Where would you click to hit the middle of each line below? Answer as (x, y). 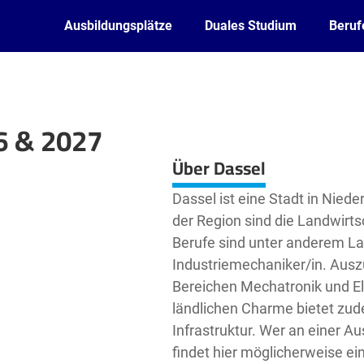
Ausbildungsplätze (118, 26)
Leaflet (21, 151)
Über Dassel (219, 168)
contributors (143, 151)
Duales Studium (251, 26)
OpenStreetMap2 (84, 151)
